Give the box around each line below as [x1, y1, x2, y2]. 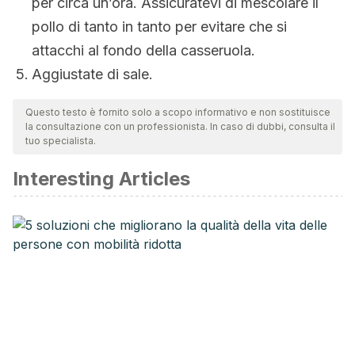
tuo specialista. [25, 135, 96, 147]
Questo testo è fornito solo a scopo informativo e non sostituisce [25, 106, 330, 118]
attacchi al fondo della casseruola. [32, 42, 255, 59]
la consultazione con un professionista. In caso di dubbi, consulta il [25, 120, 335, 132]
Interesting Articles [13, 167, 190, 190]
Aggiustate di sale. [32, 66, 153, 82]
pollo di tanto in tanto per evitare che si [32, 18, 287, 35]
